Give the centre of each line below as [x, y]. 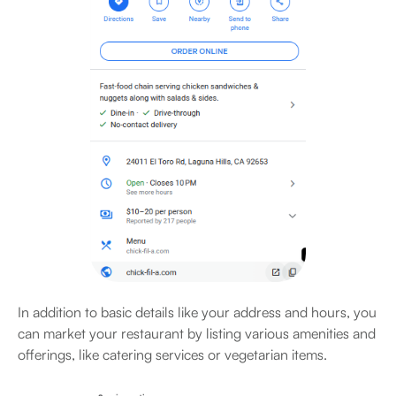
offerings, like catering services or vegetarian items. [174, 355]
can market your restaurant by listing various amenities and [197, 334]
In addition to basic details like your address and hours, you [197, 312]
